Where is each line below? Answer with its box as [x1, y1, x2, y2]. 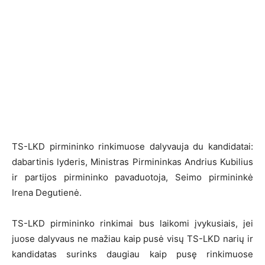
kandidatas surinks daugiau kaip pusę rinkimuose [12, 248, 253, 260]
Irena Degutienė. [12, 187, 82, 199]
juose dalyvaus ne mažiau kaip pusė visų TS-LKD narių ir [12, 233, 253, 245]
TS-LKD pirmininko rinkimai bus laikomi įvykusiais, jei [12, 218, 253, 230]
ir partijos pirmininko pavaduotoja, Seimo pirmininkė [12, 172, 253, 183]
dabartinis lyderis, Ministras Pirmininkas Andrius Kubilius [12, 156, 253, 168]
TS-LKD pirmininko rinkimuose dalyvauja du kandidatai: [12, 141, 253, 153]
